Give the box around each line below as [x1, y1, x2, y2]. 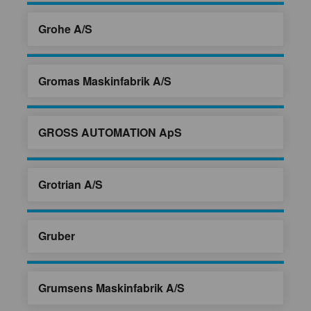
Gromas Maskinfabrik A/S [38, 72, 171, 89]
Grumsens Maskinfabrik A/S [38, 280, 185, 296]
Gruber [38, 228, 75, 244]
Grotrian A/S [38, 176, 103, 192]
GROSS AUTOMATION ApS [38, 124, 182, 141]
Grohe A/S [38, 21, 92, 37]
